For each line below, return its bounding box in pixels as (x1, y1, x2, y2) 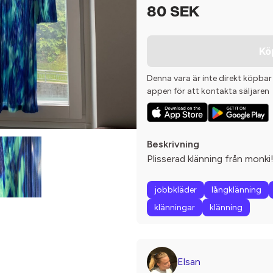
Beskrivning (147, 138, 199, 151)
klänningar (154, 202, 195, 213)
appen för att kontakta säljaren (147, 86, 269, 96)
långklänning (211, 185, 261, 196)
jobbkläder (154, 185, 197, 196)
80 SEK (147, 5, 199, 20)
